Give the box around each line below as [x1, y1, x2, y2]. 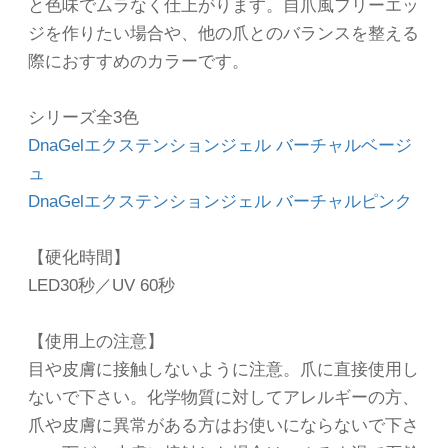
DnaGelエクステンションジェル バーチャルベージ [28, 136, 412, 156]
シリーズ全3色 [28, 108, 139, 128]
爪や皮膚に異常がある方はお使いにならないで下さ [28, 416, 419, 436]
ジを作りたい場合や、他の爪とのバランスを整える [28, 24, 419, 44]
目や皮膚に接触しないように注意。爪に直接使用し [28, 360, 419, 380]
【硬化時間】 [28, 248, 130, 268]
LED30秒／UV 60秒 [28, 276, 175, 296]
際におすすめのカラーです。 [28, 52, 249, 72]
